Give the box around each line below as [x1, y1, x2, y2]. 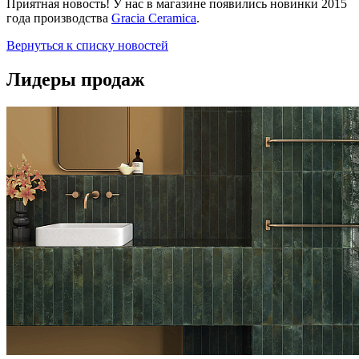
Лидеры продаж [6, 68, 144, 90]
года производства [6, 10, 111, 25]
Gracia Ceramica [111, 10, 196, 25]
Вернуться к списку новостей [6, 38, 168, 52]
